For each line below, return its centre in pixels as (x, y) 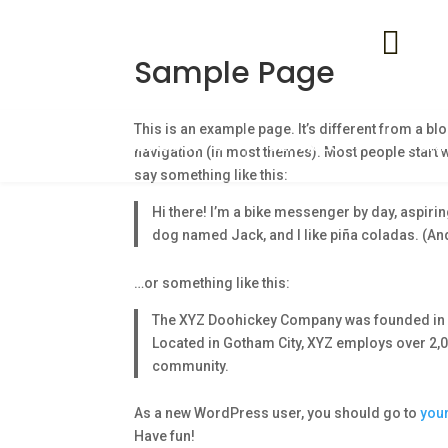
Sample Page (235, 73)
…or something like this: (212, 282)
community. (190, 365)
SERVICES (304, 145)
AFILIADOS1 (157, 145)
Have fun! (165, 436)
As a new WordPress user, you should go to (277, 413)
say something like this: (211, 175)
